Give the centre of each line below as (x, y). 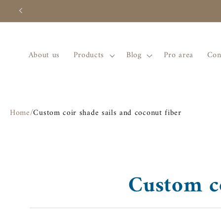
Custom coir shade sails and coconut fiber (107, 113)
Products (89, 55)
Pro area (179, 55)
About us (44, 55)
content (31, 18)
